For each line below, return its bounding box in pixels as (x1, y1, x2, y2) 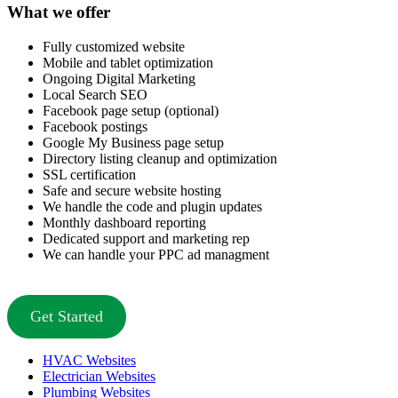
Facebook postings (43, 118, 147, 134)
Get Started (29, 306, 103, 325)
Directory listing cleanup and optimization (43, 150, 277, 166)
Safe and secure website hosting (43, 182, 221, 198)
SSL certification (43, 166, 136, 182)
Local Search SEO (43, 86, 147, 102)
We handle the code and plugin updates (43, 198, 262, 214)
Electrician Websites (43, 368, 155, 384)
